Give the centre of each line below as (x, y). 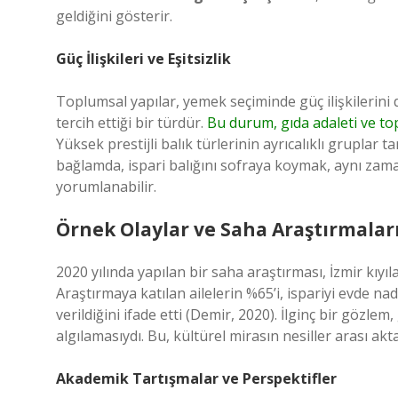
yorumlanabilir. (106, 187)
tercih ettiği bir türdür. (131, 123)
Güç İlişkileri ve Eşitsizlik (143, 59)
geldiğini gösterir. (114, 16)
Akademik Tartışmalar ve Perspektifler (196, 378)
